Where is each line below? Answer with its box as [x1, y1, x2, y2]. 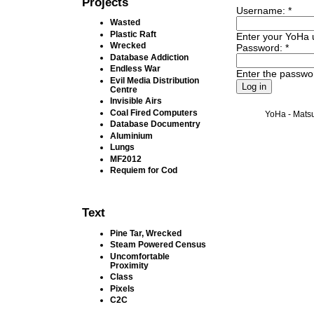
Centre [110, 84, 138, 94]
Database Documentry [110, 119, 201, 129]
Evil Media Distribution [110, 75, 200, 85]
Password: [235, 42, 285, 54]
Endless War [110, 64, 161, 74]
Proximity [110, 260, 149, 270]
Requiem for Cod [110, 165, 178, 175]
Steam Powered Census [110, 240, 207, 250]
